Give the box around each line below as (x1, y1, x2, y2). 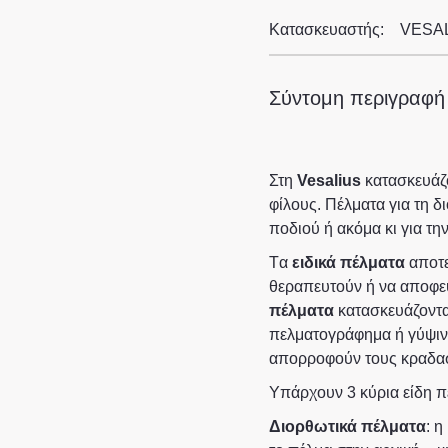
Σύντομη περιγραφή (268, 87, 445, 109)
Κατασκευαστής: (268, 21, 388, 38)
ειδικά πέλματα (291, 254, 405, 271)
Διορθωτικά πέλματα (268, 418, 426, 435)
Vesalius (296, 172, 361, 189)
